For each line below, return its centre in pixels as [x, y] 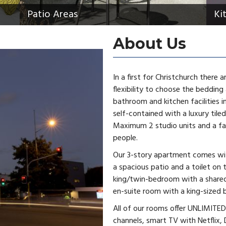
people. [125, 138]
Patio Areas [52, 15]
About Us [150, 44]
